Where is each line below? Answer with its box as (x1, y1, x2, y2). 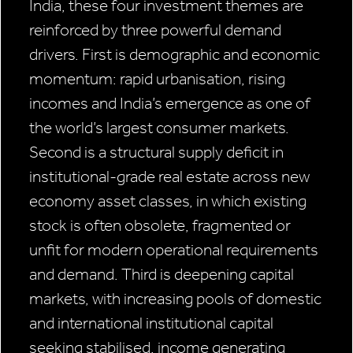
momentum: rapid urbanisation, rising (29, 69, 285, 89)
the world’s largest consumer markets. (29, 118, 289, 138)
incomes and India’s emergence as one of (29, 94, 310, 113)
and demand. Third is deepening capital (29, 265, 294, 284)
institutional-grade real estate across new (29, 167, 310, 187)
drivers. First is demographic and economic (29, 45, 320, 65)
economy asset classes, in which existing (29, 191, 307, 211)
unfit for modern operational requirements (29, 240, 318, 260)
